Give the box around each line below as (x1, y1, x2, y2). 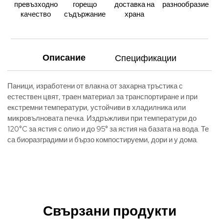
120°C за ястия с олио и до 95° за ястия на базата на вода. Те (7, 124, 209, 134)
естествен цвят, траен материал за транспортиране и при (7, 92, 197, 102)
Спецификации (115, 52, 176, 64)
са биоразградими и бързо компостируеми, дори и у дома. (7, 135, 198, 145)
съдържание (64, 9, 106, 19)
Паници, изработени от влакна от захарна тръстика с (7, 81, 183, 91)
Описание (43, 51, 86, 63)
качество (20, 9, 51, 19)
